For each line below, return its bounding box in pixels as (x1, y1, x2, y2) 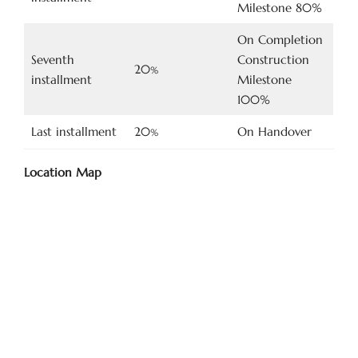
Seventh (30, 52, 74, 67)
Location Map (24, 165, 101, 180)
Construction (237, 52, 309, 67)
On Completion (237, 32, 323, 47)
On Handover (237, 124, 312, 139)
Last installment (30, 124, 117, 139)
